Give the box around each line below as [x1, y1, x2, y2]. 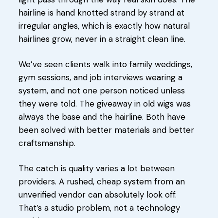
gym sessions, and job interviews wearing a [18, 72, 182, 83]
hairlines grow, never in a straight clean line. [18, 33, 185, 44]
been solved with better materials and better [18, 124, 194, 135]
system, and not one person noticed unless [18, 85, 185, 96]
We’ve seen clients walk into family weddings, [18, 58, 192, 70]
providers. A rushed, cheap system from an [18, 176, 185, 187]
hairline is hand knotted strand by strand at [18, 7, 184, 18]
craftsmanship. [18, 137, 75, 148]
